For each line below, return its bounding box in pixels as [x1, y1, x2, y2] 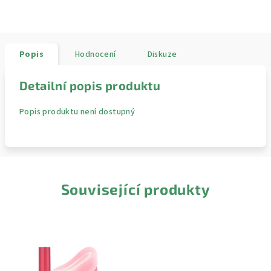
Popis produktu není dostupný [19, 106, 135, 118]
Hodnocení [75, 48, 116, 60]
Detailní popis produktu [19, 78, 161, 93]
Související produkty [60, 180, 211, 198]
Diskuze [147, 48, 177, 60]
